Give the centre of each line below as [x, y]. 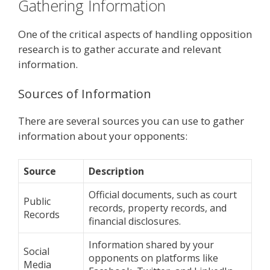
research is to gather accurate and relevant [120, 49]
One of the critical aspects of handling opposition [135, 34]
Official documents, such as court [163, 194]
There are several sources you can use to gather [131, 121]
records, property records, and [158, 208]
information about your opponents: [103, 136]
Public [37, 201]
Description [116, 171]
